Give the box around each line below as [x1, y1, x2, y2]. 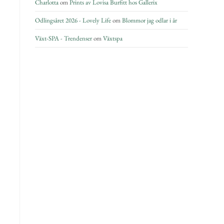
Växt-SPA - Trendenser [35, 34, 92, 42]
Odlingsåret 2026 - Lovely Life [35, 16, 111, 24]
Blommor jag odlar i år [122, 16, 177, 24]
